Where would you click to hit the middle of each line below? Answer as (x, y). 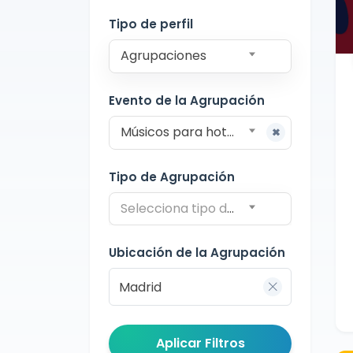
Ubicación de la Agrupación (197, 253)
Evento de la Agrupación (187, 100)
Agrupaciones (164, 56)
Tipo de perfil (151, 24)
